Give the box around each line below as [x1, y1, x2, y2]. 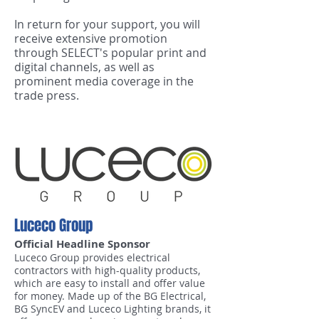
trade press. [14, 88, 79, 103]
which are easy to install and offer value [14, 276, 205, 290]
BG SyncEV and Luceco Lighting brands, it [14, 302, 211, 315]
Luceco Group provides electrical [14, 251, 170, 264]
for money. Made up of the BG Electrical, [14, 289, 206, 303]
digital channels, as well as [14, 59, 155, 75]
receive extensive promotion [14, 31, 167, 46]
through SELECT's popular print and [14, 45, 206, 61]
